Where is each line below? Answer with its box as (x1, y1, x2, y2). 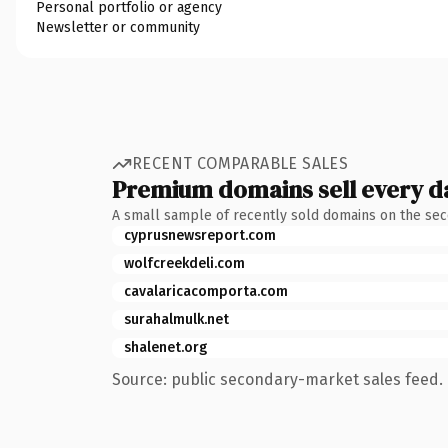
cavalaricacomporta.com (124, 282, 288, 300)
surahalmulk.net (124, 310, 229, 328)
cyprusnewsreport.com (124, 226, 276, 244)
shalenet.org (124, 338, 207, 356)
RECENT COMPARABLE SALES (132, 154, 349, 173)
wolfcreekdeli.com (124, 254, 245, 272)
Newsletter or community (36, 18, 200, 36)
